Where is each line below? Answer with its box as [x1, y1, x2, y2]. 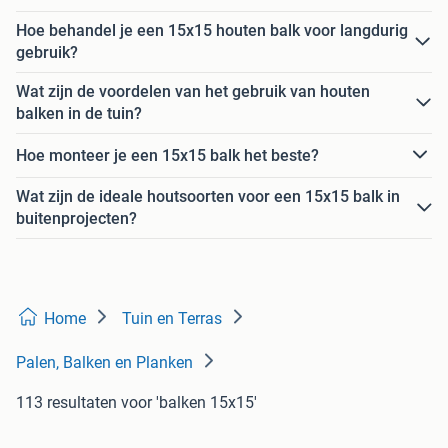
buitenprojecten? [16, 209, 137, 229]
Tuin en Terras [122, 309, 222, 329]
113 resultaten [16, 393, 117, 413]
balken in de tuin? [16, 104, 142, 124]
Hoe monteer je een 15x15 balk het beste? [16, 145, 319, 165]
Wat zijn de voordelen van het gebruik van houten [16, 82, 370, 102]
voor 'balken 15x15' [121, 393, 257, 413]
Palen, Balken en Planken [16, 353, 193, 373]
